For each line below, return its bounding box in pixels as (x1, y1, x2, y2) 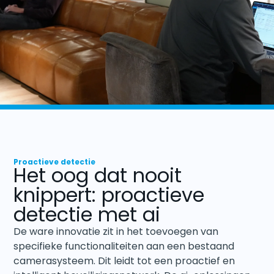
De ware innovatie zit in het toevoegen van (13, 224, 219, 239)
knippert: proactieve (13, 180, 205, 209)
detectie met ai (13, 200, 161, 228)
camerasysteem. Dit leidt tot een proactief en (13, 253, 235, 268)
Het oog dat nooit (13, 161, 182, 189)
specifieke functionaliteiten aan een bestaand (13, 239, 235, 253)
